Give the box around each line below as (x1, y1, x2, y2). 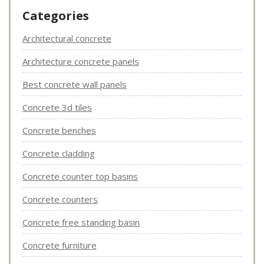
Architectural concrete (22, 32, 111, 45)
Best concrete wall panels (22, 78, 127, 91)
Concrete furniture (22, 239, 97, 252)
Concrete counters (22, 193, 98, 206)
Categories (22, 8, 89, 24)
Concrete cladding (22, 147, 95, 160)
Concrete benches (22, 124, 96, 137)
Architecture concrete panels (22, 55, 139, 68)
